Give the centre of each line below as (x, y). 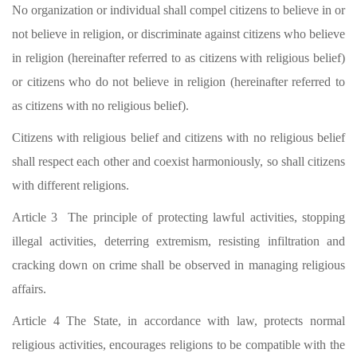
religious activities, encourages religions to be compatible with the (178, 345)
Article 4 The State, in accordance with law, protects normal (178, 321)
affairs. (29, 289)
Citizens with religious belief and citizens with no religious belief (178, 137)
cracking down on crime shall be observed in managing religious (178, 265)
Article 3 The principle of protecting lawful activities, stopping (178, 217)
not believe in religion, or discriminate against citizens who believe (178, 34)
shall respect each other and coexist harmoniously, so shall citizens (178, 161)
